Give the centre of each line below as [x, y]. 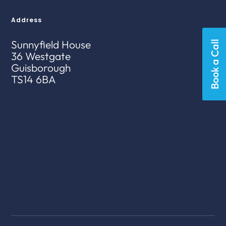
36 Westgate [41, 56]
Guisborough [41, 67]
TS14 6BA [34, 79]
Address [27, 20]
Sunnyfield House [51, 44]
